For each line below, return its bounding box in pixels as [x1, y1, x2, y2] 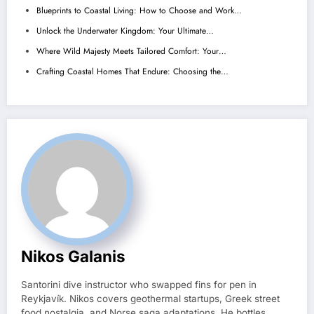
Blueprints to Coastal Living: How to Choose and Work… [36, 4, 242, 18]
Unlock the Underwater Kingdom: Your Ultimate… [36, 25, 214, 38]
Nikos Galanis [21, 247, 125, 266]
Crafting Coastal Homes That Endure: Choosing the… [36, 65, 228, 78]
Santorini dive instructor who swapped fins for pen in [21, 279, 257, 291]
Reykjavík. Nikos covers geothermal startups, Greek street [21, 293, 280, 305]
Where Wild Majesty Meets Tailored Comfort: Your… [36, 45, 226, 58]
